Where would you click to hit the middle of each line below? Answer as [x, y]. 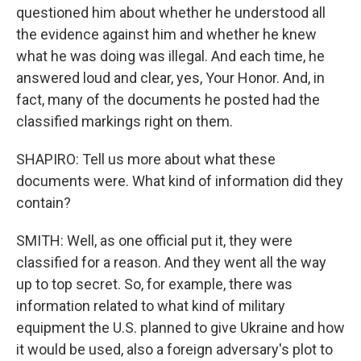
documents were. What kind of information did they [180, 180]
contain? [44, 202]
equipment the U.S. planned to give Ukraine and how [180, 327]
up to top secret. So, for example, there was [154, 284]
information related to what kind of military [151, 305]
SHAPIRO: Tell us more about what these [146, 159]
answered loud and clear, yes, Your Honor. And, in [170, 77]
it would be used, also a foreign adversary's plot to [174, 349]
